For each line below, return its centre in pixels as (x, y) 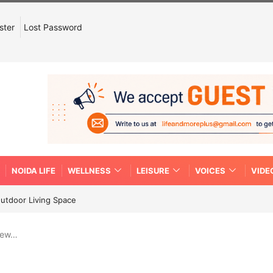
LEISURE (153, 170)
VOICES (210, 170)
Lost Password (53, 27)
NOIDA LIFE (34, 170)
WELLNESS (89, 170)
